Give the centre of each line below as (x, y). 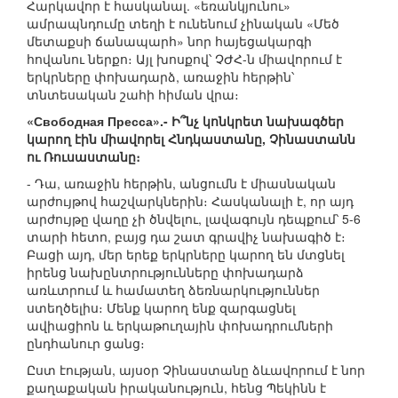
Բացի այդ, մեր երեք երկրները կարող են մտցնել (186, 255)
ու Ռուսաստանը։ (84, 157)
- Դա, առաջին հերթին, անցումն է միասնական (181, 183)
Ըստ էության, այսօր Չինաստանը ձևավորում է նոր (196, 370)
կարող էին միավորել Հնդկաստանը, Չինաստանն (191, 139)
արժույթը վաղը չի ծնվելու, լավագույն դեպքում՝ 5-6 (194, 219)
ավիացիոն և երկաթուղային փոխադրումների (180, 326)
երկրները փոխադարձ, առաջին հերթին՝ (160, 77)
